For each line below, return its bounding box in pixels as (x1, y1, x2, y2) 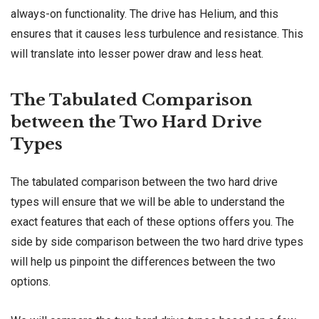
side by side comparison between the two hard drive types (11, 234, 303, 249)
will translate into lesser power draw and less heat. (11, 47, 263, 61)
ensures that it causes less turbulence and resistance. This (11, 27, 303, 41)
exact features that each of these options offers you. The (11, 214, 294, 229)
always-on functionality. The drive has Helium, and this (11, 7, 278, 21)
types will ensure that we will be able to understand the (11, 194, 285, 209)
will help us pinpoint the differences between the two (11, 254, 276, 268)
